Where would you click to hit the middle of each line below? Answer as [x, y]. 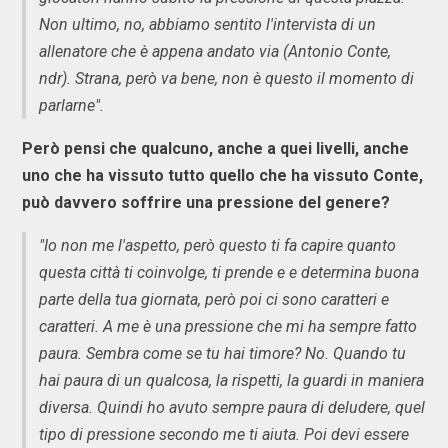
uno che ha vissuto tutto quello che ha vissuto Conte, [222, 175]
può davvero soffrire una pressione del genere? [206, 202]
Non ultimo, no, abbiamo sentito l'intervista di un [207, 24]
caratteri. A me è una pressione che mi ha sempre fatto [228, 326]
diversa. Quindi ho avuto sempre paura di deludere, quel [232, 407]
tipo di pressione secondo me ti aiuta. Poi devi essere [224, 434]
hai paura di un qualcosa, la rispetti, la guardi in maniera [231, 380]
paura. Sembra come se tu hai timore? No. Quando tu [222, 353]
